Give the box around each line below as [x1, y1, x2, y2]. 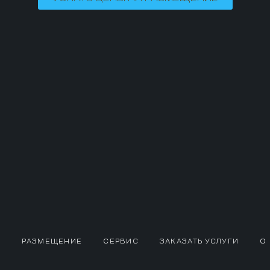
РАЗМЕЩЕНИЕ [22, 237, 83, 245]
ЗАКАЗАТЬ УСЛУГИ [159, 237, 239, 245]
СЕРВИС [103, 237, 139, 245]
